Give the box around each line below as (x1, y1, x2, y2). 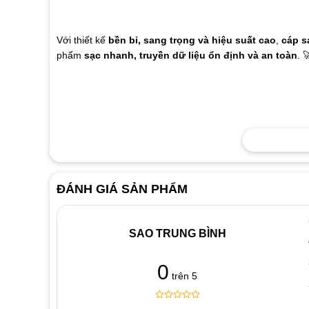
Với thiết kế (56, 34, 108, 46)
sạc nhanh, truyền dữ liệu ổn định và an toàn (83, 49, 297, 61)
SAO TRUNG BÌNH (128, 227, 226, 239)
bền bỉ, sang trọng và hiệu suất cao (108, 34, 276, 46)
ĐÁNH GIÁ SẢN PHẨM (56, 182, 188, 197)
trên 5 (169, 270, 198, 282)
